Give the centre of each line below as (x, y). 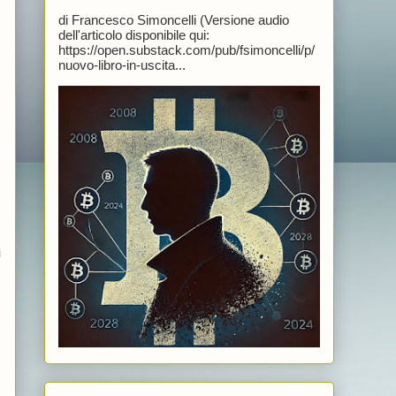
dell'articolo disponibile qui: (133, 34)
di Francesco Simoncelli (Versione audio (173, 19)
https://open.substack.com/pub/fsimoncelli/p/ (186, 49)
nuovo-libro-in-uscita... (122, 65)
